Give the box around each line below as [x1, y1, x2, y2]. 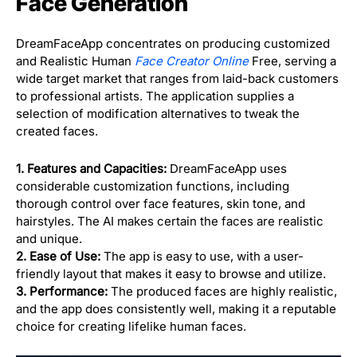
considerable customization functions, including [16, 178, 289, 194]
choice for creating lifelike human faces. [16, 318, 246, 334]
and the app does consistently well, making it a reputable [16, 300, 336, 316]
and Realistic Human [16, 53, 135, 69]
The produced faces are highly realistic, [108, 283, 337, 299]
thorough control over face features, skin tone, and [16, 195, 305, 211]
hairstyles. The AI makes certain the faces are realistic [16, 213, 324, 229]
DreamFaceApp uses [167, 160, 287, 176]
